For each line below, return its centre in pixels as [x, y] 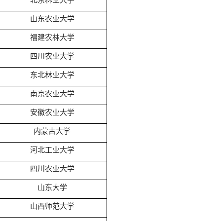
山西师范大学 [52, 206]
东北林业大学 [52, 75]
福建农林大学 [52, 37]
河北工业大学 [52, 150]
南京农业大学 [52, 93]
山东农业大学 [52, 18]
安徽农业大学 [52, 112]
